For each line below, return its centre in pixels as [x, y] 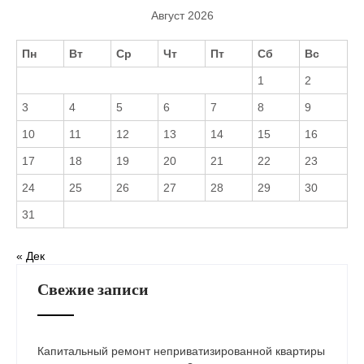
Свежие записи [93, 289]
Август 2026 [182, 15]
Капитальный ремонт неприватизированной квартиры [181, 351]
